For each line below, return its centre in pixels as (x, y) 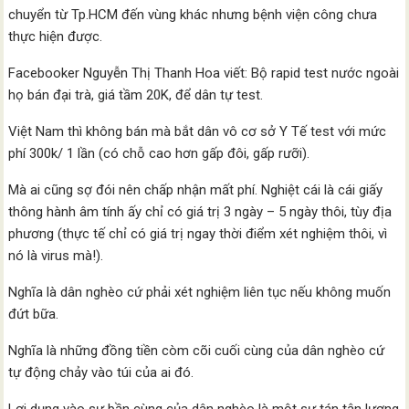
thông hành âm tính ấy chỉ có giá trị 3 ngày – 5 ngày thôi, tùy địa (200, 212)
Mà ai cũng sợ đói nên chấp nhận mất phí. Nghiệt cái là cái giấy (196, 190)
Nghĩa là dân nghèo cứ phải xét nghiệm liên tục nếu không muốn (200, 292)
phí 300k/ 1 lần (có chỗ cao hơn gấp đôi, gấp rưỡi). (159, 153)
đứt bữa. (34, 314)
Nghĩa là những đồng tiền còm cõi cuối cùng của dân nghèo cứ (197, 351)
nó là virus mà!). (56, 256)
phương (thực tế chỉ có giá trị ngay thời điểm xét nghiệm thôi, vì (198, 234)
